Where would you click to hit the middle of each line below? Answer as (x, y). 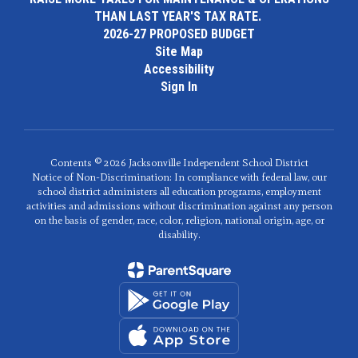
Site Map (179, 52)
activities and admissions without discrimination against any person (179, 206)
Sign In (179, 87)
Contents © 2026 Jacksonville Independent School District (179, 163)
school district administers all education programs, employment (179, 191)
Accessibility (179, 69)
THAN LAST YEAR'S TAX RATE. (179, 16)
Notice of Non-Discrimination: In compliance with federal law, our (179, 177)
